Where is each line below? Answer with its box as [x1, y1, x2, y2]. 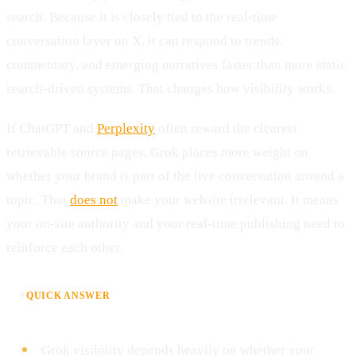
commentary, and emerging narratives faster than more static [6, 56, 346, 72]
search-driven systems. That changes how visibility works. [6, 80, 335, 96]
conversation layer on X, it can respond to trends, [6, 33, 283, 48]
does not [70, 192, 118, 207]
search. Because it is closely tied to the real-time [6, 9, 277, 25]
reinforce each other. [6, 239, 122, 255]
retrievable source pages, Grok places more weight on [6, 144, 308, 160]
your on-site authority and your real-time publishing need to [6, 215, 345, 231]
